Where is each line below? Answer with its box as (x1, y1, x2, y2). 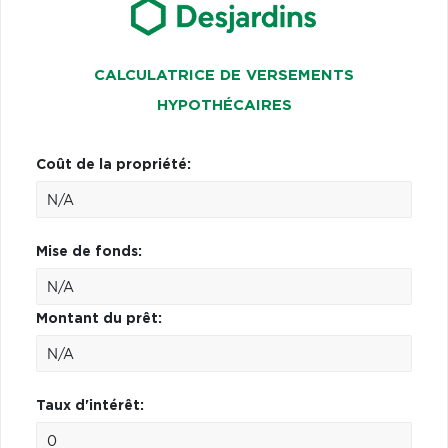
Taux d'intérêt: (36, 398, 144, 413)
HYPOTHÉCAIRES (156, 97, 292, 113)
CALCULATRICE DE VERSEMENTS (94, 67, 354, 83)
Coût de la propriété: (36, 157, 191, 172)
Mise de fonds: (36, 244, 142, 259)
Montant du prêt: (36, 311, 162, 326)
